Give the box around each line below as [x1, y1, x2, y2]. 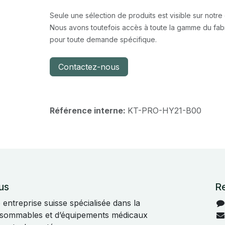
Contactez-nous [58, 62, 120, 72]
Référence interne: [49, 105, 128, 116]
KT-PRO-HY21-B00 [127, 105, 201, 116]
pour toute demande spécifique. [49, 35, 157, 44]
